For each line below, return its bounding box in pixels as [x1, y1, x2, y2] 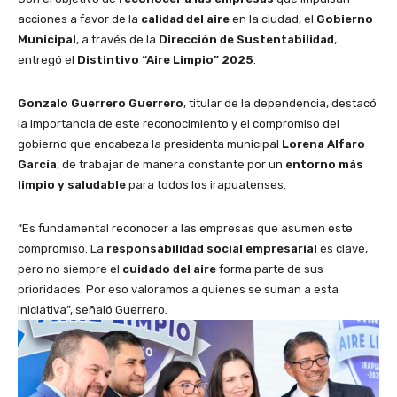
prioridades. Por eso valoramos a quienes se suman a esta [18, 283, 339, 297]
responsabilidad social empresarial [106, 242, 317, 256]
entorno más [285, 158, 363, 172]
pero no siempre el [18, 262, 122, 276]
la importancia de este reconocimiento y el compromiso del [18, 117, 339, 131]
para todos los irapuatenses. [126, 178, 286, 192]
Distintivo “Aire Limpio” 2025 [77, 53, 253, 67]
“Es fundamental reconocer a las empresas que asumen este [18, 222, 353, 236]
